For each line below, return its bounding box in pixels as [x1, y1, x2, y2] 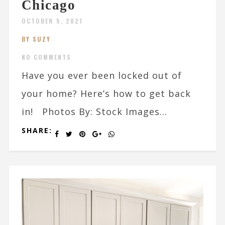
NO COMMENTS [21, 53, 71, 62]
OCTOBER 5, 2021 [21, 17, 83, 26]
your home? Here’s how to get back [21, 87, 191, 100]
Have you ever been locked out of [21, 69, 182, 82]
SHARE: [21, 126, 52, 136]
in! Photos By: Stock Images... [21, 105, 167, 118]
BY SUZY [21, 35, 51, 44]
